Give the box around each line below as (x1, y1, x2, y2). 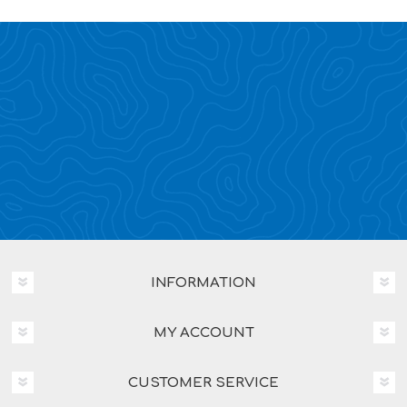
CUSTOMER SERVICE (128, 374, 279, 391)
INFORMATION (151, 274, 256, 291)
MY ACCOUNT (153, 324, 254, 341)
